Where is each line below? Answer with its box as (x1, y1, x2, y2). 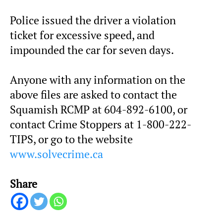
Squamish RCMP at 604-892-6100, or (10, 103, 187, 117)
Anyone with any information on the (10, 73, 185, 87)
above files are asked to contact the (10, 88, 177, 102)
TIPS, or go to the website (10, 132, 133, 147)
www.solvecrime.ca (10, 147, 103, 162)
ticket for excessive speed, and (10, 28, 155, 43)
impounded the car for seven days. (10, 43, 174, 57)
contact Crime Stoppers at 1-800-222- (10, 117, 191, 132)
